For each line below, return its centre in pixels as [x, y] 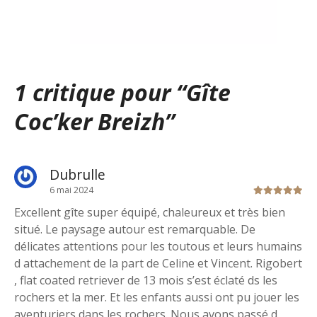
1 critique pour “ [100, 92]
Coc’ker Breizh [90, 121]
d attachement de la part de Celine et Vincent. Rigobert [158, 264]
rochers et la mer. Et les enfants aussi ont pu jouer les [157, 298]
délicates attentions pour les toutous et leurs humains [158, 247]
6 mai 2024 [71, 190]
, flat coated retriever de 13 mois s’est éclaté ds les [146, 281]
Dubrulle [77, 175]
